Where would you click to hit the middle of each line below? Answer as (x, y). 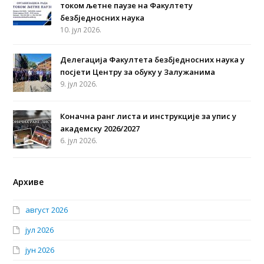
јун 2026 (40, 250)
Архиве (29, 182)
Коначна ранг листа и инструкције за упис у (148, 116)
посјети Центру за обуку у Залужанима (138, 72)
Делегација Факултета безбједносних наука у (153, 60)
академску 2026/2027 (100, 129)
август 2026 (47, 210)
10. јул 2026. (81, 30)
